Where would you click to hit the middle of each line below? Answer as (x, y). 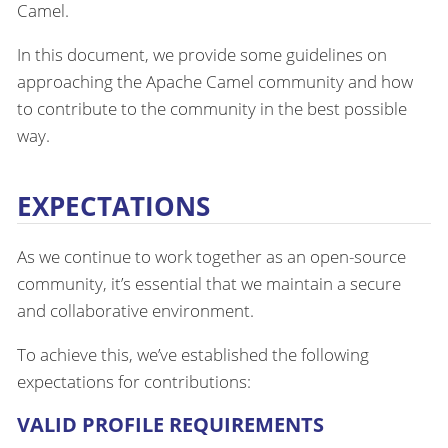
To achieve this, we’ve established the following (193, 354)
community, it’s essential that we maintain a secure (209, 283)
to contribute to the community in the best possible (212, 109)
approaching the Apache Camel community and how (215, 82)
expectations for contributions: (134, 381)
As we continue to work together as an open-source (211, 256)
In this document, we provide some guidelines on (202, 55)
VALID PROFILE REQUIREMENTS (170, 424)
